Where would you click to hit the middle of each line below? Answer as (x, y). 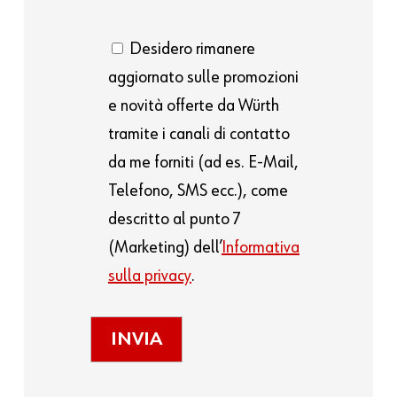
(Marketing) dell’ (164, 248)
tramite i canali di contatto (198, 134)
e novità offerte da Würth (193, 106)
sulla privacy (149, 276)
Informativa (260, 248)
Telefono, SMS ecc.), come (198, 191)
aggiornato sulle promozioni (203, 78)
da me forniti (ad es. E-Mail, (203, 163)
